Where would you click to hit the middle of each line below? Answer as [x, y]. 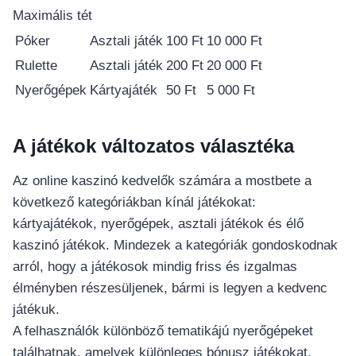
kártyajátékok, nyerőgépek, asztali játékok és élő [158, 224]
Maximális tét [52, 16]
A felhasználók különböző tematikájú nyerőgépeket [163, 331]
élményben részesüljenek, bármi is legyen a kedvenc [170, 288]
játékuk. [36, 310]
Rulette [36, 66]
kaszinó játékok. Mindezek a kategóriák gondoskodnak [175, 246]
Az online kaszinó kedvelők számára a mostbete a [162, 181]
